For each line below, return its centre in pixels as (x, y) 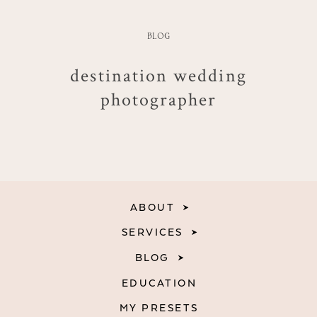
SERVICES (152, 233)
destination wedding (158, 75)
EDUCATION (159, 283)
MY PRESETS (159, 309)
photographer (158, 99)
